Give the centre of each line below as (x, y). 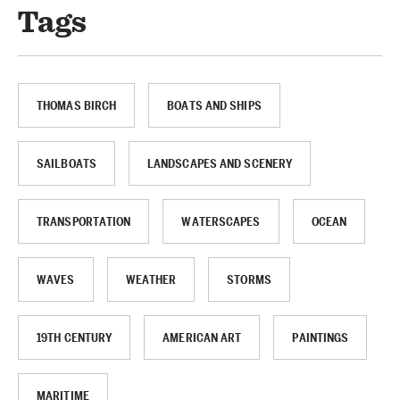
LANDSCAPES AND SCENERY (220, 163)
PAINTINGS (321, 337)
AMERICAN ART (202, 337)
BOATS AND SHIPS (214, 105)
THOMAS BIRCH (77, 105)
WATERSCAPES (221, 221)
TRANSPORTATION (84, 221)
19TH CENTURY (75, 337)
